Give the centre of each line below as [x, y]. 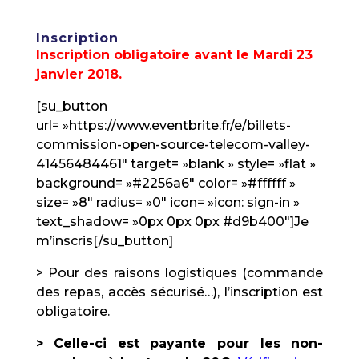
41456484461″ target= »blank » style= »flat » [175, 164]
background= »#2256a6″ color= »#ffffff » [165, 183]
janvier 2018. [79, 74]
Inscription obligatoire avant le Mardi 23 [174, 55]
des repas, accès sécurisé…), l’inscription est [179, 292]
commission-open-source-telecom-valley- [173, 145]
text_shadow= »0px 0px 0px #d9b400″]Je [172, 222]
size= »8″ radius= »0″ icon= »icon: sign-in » [167, 202]
